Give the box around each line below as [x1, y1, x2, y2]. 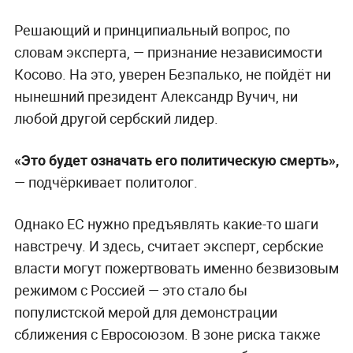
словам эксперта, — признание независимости [13, 43, 322, 62]
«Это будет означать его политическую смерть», [13, 150, 339, 170]
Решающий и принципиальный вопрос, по [13, 20, 290, 40]
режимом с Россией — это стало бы [13, 281, 247, 300]
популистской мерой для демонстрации [13, 303, 277, 322]
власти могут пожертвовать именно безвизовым [13, 258, 339, 278]
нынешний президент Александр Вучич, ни [13, 87, 298, 106]
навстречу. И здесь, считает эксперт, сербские [13, 236, 324, 256]
